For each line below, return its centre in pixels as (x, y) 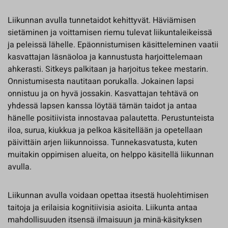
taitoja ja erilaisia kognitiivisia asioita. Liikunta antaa (103, 208)
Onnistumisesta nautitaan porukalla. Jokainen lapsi (101, 81)
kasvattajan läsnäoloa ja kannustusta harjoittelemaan (105, 57)
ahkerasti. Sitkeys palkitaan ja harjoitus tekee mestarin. (108, 69)
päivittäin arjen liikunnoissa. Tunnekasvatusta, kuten (103, 142)
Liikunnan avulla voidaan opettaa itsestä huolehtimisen (108, 195)
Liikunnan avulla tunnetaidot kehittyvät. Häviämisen (102, 20)
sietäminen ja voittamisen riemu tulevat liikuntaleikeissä (110, 33)
